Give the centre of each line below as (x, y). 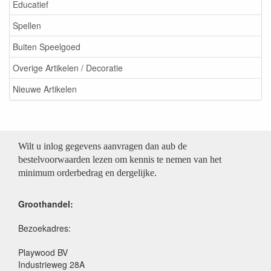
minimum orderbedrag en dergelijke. (87, 172)
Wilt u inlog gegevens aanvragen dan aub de (103, 146)
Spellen (27, 25)
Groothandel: (46, 204)
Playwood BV (43, 252)
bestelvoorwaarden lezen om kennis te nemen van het (120, 159)
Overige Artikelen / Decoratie (68, 68)
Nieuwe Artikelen (45, 89)
